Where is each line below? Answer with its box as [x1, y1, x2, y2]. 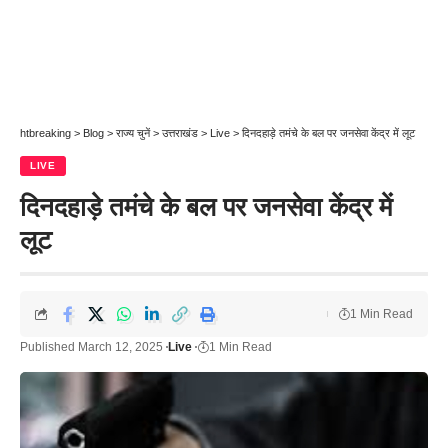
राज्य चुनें [116, 127, 150, 139]
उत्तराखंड [162, 127, 198, 139]
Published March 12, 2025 [20, 340, 163, 354]
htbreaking [20, 127, 71, 139]
